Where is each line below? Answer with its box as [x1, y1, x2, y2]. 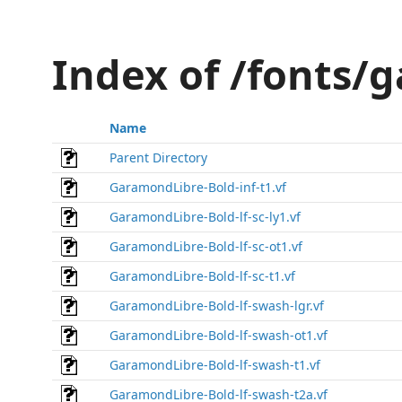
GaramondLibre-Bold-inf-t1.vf [109, 179, 286, 196]
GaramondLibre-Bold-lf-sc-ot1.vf [109, 238, 302, 255]
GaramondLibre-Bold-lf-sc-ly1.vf [109, 208, 301, 225]
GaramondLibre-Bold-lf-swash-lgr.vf [109, 297, 324, 314]
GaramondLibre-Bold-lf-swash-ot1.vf [109, 327, 328, 344]
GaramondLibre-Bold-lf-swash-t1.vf [109, 356, 320, 373]
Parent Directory [109, 149, 207, 166]
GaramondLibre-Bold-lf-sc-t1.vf [109, 267, 295, 284]
